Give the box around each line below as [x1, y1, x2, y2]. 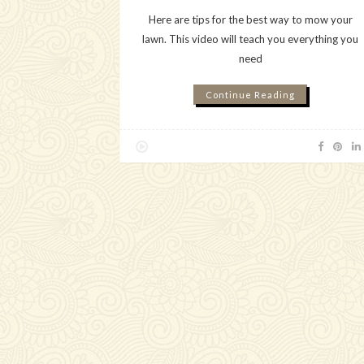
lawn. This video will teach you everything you [142, 32, 359, 45]
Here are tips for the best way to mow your [148, 12, 353, 26]
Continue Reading [206, 89, 296, 100]
